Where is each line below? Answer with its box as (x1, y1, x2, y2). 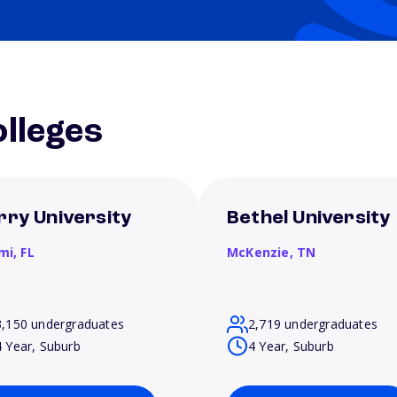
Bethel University (227, 208, 391, 228)
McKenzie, (227, 244, 297, 261)
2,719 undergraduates (248, 315, 378, 332)
